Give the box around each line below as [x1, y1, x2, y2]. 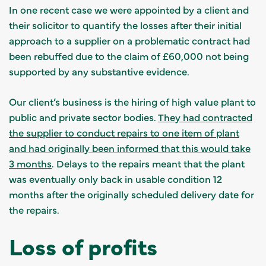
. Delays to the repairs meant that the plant [52, 156, 245, 170]
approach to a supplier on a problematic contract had [9, 33, 250, 47]
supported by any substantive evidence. [9, 64, 189, 78]
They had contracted [158, 110, 252, 123]
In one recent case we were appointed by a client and [9, 2, 249, 16]
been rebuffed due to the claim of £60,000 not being [9, 49, 249, 62]
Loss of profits [9, 230, 157, 261]
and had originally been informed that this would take [9, 141, 251, 154]
